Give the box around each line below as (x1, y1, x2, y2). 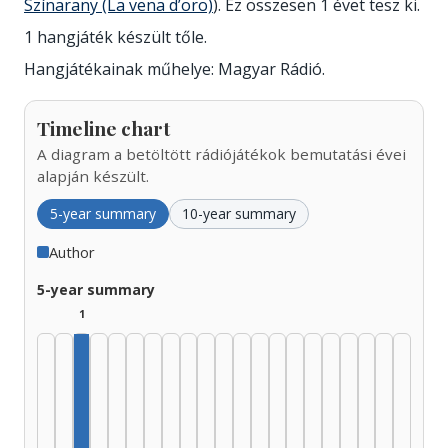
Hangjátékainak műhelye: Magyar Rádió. (24, 57, 325, 80)
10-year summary (182, 203, 296, 223)
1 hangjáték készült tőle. (24, 25, 207, 48)
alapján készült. (37, 165, 149, 186)
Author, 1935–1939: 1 (80, 422, 239, 445)
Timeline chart (37, 114, 170, 141)
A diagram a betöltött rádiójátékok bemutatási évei (37, 143, 406, 164)
